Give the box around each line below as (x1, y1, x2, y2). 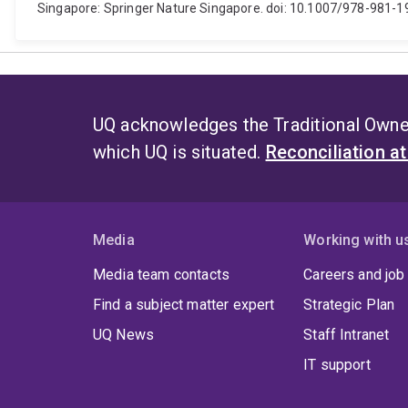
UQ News (93, 326, 155, 344)
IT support (303, 356, 371, 374)
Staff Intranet (303, 326, 390, 344)
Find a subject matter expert (93, 296, 275, 314)
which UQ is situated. (93, 141, 266, 164)
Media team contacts (93, 266, 230, 284)
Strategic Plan (303, 296, 395, 314)
